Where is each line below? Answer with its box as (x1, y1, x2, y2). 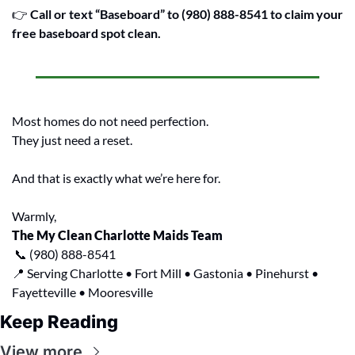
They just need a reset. (12, 132, 132, 147)
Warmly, (12, 208, 56, 223)
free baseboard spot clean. (12, 25, 161, 40)
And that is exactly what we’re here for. (12, 170, 220, 185)
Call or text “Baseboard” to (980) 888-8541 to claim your (30, 6, 343, 21)
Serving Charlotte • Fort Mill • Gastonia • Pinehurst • (25, 265, 319, 281)
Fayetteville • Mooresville (12, 284, 153, 300)
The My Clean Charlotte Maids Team (12, 227, 223, 242)
